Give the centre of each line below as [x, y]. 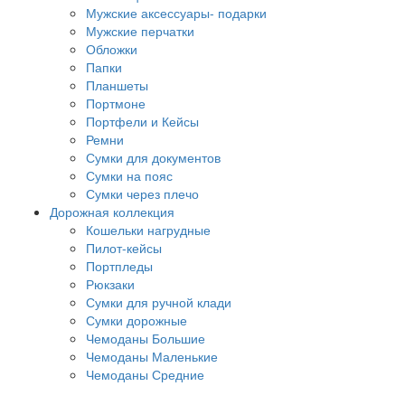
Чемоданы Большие [146, 339]
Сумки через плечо [142, 194]
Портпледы [119, 266]
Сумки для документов [153, 158]
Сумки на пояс [129, 176]
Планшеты [117, 85]
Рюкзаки [110, 284]
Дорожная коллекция [112, 212]
